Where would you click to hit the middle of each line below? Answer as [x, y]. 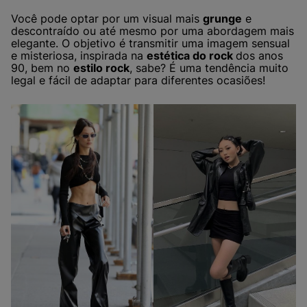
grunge [222, 18]
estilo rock [101, 67]
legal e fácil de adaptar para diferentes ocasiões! [138, 80]
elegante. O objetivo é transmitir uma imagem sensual [150, 43]
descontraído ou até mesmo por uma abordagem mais [152, 30]
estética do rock [191, 55]
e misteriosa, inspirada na [79, 55]
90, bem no [42, 67]
